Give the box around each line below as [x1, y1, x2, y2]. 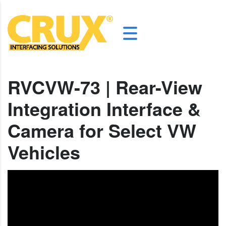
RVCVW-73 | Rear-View [8, 74, 202, 100]
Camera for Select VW [8, 117, 196, 144]
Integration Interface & [8, 95, 201, 122]
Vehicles [8, 139, 80, 165]
